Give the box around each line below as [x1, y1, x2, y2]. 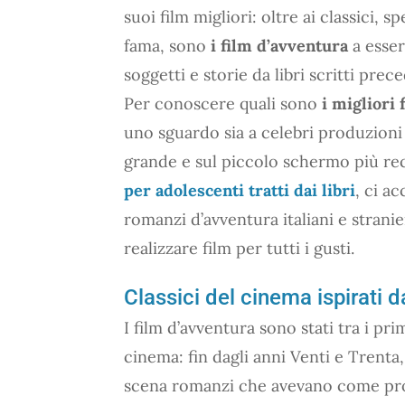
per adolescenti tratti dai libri [124, 179, 355, 201]
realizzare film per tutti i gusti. [124, 237, 354, 259]
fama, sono [124, 34, 211, 56]
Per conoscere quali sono [124, 92, 322, 114]
